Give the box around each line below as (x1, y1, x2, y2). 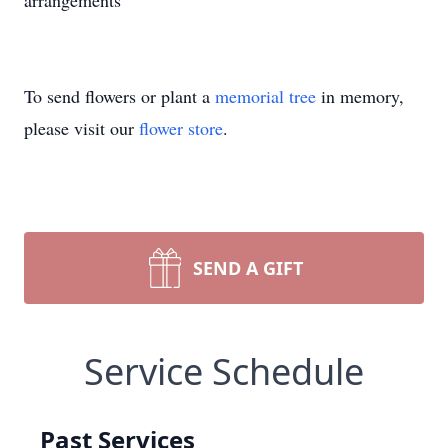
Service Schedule (84, 347, 364, 396)
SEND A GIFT (193, 256, 303, 280)
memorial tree (215, 84, 316, 108)
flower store (139, 116, 223, 140)
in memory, (316, 84, 404, 108)
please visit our (24, 116, 139, 140)
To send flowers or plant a (24, 84, 215, 108)
